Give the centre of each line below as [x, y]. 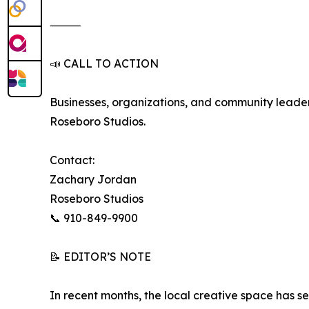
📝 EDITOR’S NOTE [100, 257]
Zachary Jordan [93, 180]
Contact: [72, 160]
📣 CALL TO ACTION [104, 64]
